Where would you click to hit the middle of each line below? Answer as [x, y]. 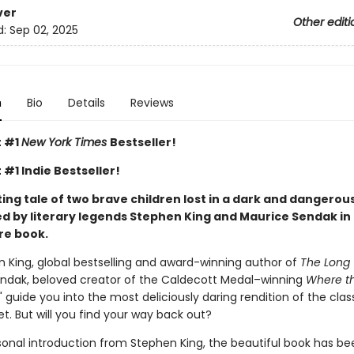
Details [86, 103]
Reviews [152, 103]
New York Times [65, 142]
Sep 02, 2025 [43, 30]
